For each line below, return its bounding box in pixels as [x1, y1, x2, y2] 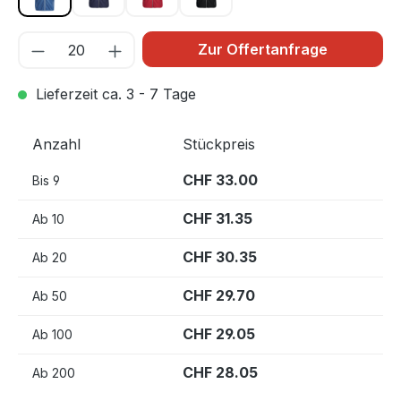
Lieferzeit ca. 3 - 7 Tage [31, 84, 196, 103]
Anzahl [32, 134, 81, 153]
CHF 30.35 [183, 247, 257, 266]
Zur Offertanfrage [197, 39, 328, 58]
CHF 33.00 [183, 170, 258, 189]
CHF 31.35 [183, 209, 252, 227]
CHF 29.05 [183, 324, 255, 343]
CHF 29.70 [183, 286, 255, 304]
